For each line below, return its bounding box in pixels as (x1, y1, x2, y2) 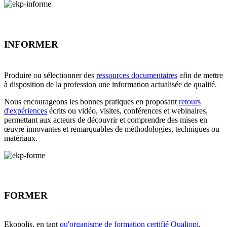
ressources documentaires (96, 70, 177, 80)
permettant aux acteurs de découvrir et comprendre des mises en (4, 115, 207, 124)
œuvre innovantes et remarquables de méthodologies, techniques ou (4, 124, 219, 133)
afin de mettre (177, 70, 223, 80)
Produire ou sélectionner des (4, 70, 96, 80)
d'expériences (4, 106, 47, 115)
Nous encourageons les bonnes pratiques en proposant (4, 97, 179, 106)
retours (179, 97, 201, 106)
